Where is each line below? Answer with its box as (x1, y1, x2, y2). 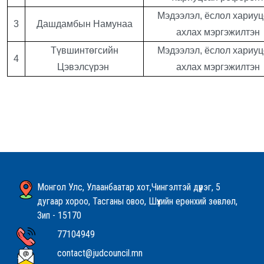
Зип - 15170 (37, 210, 81, 221)
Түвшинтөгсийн (50, 45, 118, 55)
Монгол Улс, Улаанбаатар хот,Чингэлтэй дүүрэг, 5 (37, 181, 220, 193)
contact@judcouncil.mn (57, 247, 143, 259)
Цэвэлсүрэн (57, 62, 111, 72)
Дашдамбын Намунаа (36, 19, 133, 29)
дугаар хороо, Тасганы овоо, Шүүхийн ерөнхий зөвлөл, (37, 196, 237, 207)
